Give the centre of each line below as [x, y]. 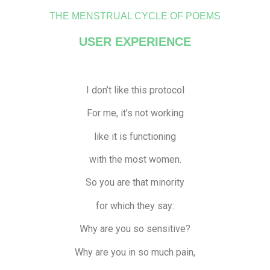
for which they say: [135, 206]
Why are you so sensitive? [135, 229]
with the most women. [135, 160]
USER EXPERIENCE [135, 42]
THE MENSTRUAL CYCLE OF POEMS [135, 16]
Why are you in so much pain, [135, 252]
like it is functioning [135, 136]
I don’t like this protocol [135, 90]
